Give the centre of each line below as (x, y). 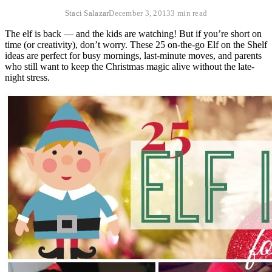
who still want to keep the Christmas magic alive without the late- (130, 66)
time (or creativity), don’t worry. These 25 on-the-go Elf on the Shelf (136, 44)
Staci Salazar (87, 13)
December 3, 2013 (140, 13)
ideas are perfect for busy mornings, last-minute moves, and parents (133, 55)
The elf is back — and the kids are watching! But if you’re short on (133, 33)
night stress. (27, 77)
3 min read (189, 13)
